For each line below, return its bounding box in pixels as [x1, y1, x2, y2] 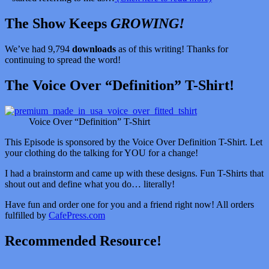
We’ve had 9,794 [5, 43, 70, 54]
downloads [70, 43, 116, 54]
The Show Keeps [5, 15, 110, 31]
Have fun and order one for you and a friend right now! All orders [5, 199, 254, 210]
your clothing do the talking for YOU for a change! [5, 147, 198, 158]
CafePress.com [49, 210, 105, 220]
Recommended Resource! [5, 232, 162, 249]
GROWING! [110, 15, 184, 31]
